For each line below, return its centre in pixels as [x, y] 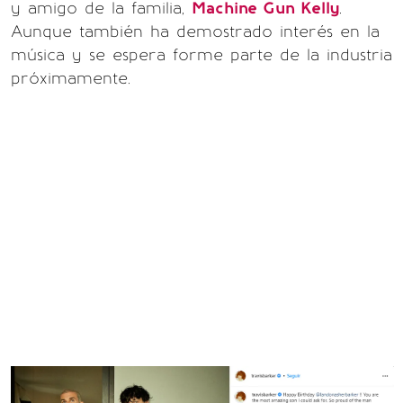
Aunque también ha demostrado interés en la [195, 31]
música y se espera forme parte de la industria [201, 54]
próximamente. [71, 78]
